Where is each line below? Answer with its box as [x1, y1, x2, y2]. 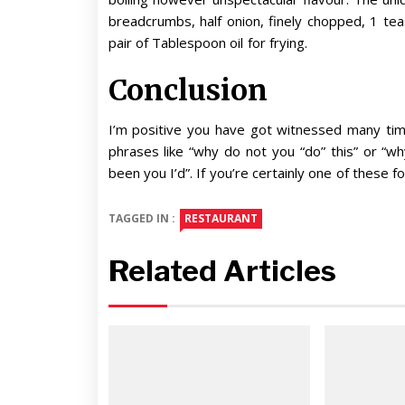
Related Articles [108, 252, 336, 288]
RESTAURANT [184, 210, 259, 226]
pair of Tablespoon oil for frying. [108, 33, 308, 52]
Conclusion [108, 72, 268, 109]
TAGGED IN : [108, 210, 176, 226]
